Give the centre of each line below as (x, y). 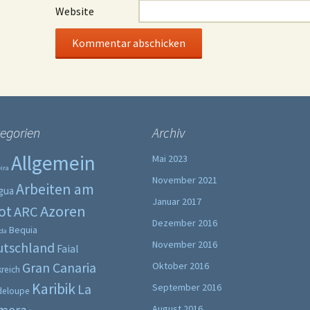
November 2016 (185, 244)
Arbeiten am (55, 189)
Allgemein (53, 163)
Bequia (23, 230)
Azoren (63, 211)
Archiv (168, 133)
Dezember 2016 (185, 223)
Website (75, 11)
